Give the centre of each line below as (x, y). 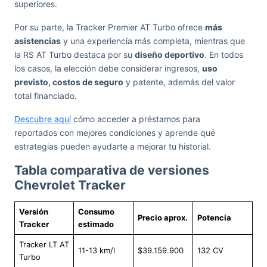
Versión (33, 212)
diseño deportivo (170, 55)
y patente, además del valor (179, 82)
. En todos (224, 55)
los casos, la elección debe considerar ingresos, (108, 68)
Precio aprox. (162, 218)
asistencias (38, 41)
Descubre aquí (43, 119)
